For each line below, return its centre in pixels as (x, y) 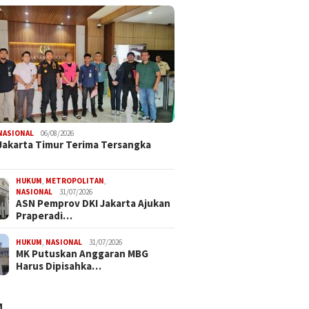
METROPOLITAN (75, 180)
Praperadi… (44, 215)
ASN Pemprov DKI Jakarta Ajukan (93, 203)
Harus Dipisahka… (59, 266)
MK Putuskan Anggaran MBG (82, 253)
